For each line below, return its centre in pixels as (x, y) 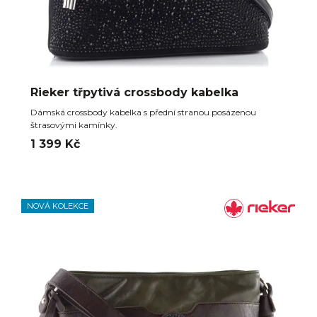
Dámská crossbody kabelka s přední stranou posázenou (143, 112)
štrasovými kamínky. (74, 125)
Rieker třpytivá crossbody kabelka (134, 92)
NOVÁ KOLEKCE (58, 206)
